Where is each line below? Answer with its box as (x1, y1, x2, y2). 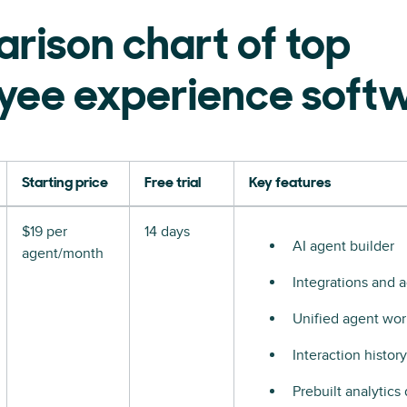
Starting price (22, 176, 108, 191)
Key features (249, 176, 331, 191)
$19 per (22, 223, 67, 241)
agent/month (22, 244, 104, 263)
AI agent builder (293, 237, 394, 255)
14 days (144, 223, 190, 241)
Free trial (144, 176, 201, 191)
